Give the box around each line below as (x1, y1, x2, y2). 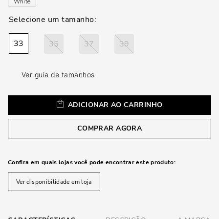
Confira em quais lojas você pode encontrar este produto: (8, 158, 176, 166)
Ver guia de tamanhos (22, 70, 95, 79)
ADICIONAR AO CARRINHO (67, 100, 163, 109)
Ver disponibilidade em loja (16, 178, 92, 186)
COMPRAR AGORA (77, 123, 142, 133)
